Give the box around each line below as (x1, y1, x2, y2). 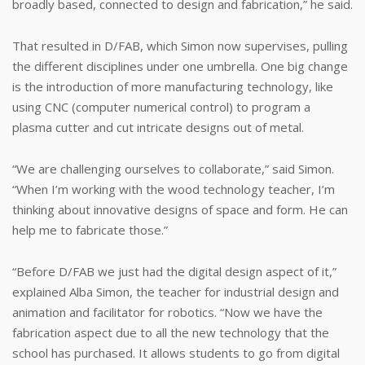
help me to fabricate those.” (12, 222, 168, 238)
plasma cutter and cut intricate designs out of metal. (12, 119, 304, 135)
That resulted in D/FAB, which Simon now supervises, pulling (12, 37, 348, 54)
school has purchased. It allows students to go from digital (12, 345, 340, 361)
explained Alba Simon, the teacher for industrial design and (12, 284, 339, 300)
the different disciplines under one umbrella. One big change (12, 58, 348, 74)
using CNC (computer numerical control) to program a (12, 99, 310, 115)
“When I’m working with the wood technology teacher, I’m (12, 181, 335, 197)
